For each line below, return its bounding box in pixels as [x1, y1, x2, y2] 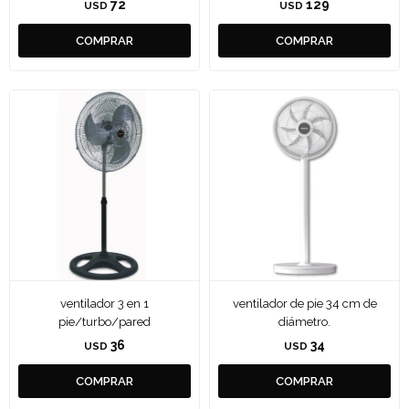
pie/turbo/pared [58, 315, 151, 329]
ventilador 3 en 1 [60, 297, 149, 310]
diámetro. [278, 315, 330, 329]
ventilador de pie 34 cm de [232, 297, 377, 310]
